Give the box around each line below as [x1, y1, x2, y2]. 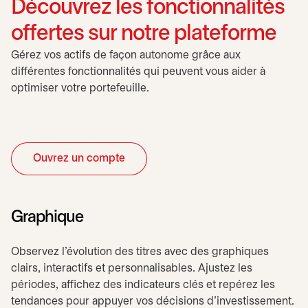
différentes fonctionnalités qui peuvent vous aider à [11, 67, 265, 77]
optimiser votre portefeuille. [11, 83, 149, 93]
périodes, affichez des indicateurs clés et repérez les [11, 280, 275, 290]
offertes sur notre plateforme [11, 24, 276, 44]
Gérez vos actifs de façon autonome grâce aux [11, 50, 241, 60]
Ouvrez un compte [33, 153, 125, 164]
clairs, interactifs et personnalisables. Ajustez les [11, 263, 252, 274]
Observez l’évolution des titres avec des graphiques [11, 247, 269, 257]
